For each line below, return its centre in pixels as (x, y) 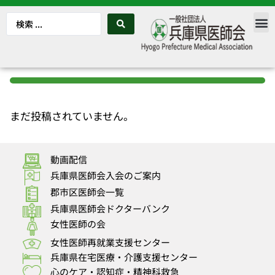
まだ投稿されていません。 (72, 116)
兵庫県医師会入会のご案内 (106, 176)
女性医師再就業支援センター (110, 242)
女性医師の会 (78, 223)
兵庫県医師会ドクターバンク (110, 208)
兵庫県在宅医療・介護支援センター (124, 257)
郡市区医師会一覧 (87, 192)
